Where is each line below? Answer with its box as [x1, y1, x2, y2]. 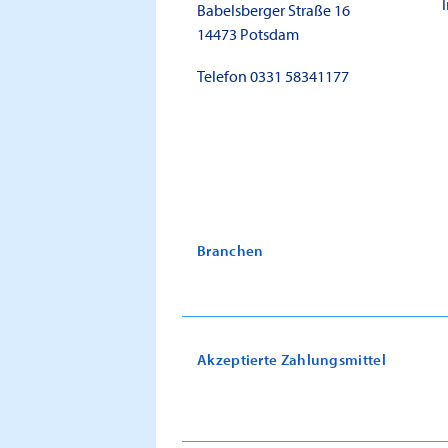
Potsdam [240, 23, 299, 44]
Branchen [197, 240, 264, 260]
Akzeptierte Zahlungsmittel [197, 349, 386, 369]
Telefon [197, 65, 250, 86]
